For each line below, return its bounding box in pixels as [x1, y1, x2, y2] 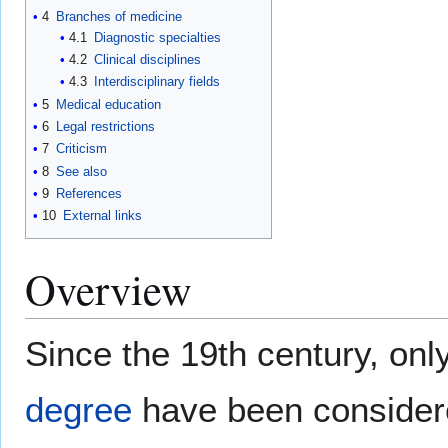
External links [63, 208, 142, 224]
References [56, 185, 122, 201]
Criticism [56, 141, 107, 157]
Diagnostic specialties [93, 29, 221, 45]
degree [25, 389, 132, 429]
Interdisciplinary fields [93, 74, 220, 90]
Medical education [56, 96, 161, 112]
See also [56, 163, 107, 179]
